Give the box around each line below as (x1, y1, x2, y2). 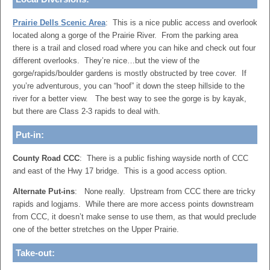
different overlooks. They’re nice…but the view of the (13, 56, 199, 65)
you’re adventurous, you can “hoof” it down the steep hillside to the (13, 81, 245, 90)
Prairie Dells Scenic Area (13, 18, 105, 27)
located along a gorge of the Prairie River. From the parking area (13, 31, 238, 40)
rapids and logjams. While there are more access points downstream (13, 199, 254, 209)
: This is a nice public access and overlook (105, 18, 257, 27)
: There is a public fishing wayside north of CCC (80, 154, 248, 163)
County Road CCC (13, 154, 80, 163)
